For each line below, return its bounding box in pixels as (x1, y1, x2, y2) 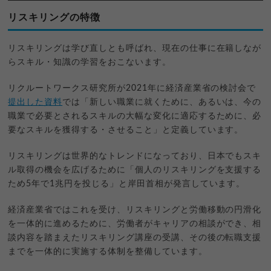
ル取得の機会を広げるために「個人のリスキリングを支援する (8, 165, 262, 174)
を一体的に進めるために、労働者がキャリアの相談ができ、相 (8, 219, 262, 228)
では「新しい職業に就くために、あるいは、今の (62, 97, 262, 106)
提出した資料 (8, 97, 63, 106)
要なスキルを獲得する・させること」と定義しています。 (8, 125, 244, 134)
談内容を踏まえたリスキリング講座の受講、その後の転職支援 (8, 233, 262, 242)
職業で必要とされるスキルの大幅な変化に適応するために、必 (8, 111, 262, 120)
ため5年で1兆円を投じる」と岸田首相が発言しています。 (8, 179, 246, 188)
